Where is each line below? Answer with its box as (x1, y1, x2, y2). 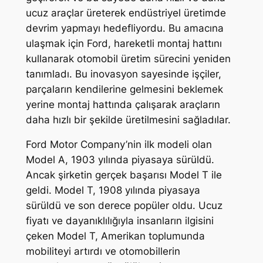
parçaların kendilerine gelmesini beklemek (25, 83, 223, 95)
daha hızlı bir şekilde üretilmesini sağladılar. (25, 113, 231, 126)
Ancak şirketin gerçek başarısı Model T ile (25, 169, 222, 181)
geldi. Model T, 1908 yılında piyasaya (25, 184, 200, 197)
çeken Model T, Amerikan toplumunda (25, 230, 205, 242)
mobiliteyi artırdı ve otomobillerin (25, 245, 180, 258)
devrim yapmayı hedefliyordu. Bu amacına (25, 22, 224, 34)
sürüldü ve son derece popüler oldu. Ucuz (25, 200, 222, 212)
